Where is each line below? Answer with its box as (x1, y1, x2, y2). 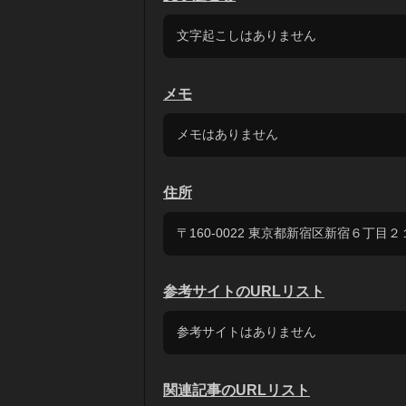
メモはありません (177, 127, 278, 141)
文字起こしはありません (177, 28, 316, 43)
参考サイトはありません (177, 324, 316, 339)
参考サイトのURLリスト (163, 284, 324, 299)
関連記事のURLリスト (163, 382, 310, 398)
